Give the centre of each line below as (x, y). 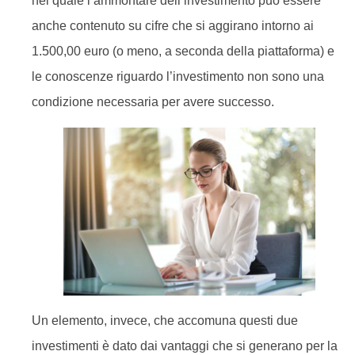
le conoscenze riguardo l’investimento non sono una (178, 77)
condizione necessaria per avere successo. (153, 102)
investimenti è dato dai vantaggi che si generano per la (185, 346)
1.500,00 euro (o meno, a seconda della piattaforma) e (183, 52)
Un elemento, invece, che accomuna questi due (165, 321)
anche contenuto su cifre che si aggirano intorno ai (173, 26)
